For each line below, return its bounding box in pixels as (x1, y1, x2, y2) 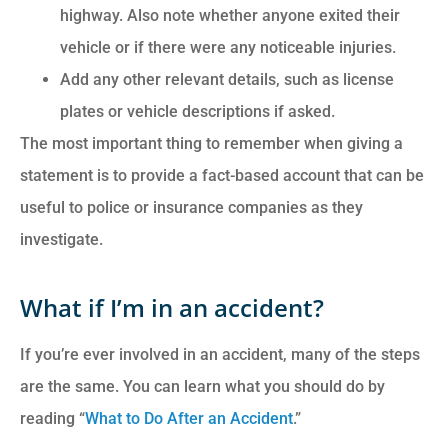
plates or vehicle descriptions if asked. (60, 101, 335, 121)
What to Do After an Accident (85, 408, 293, 428)
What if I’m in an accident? (20, 290, 324, 324)
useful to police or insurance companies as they (20, 197, 363, 217)
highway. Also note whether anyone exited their (60, 5, 400, 25)
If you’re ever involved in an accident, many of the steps (20, 344, 420, 364)
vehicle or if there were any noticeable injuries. (60, 37, 396, 57)
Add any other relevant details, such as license (60, 69, 394, 89)
